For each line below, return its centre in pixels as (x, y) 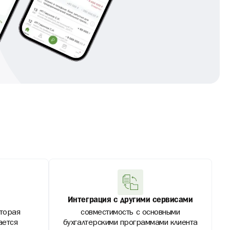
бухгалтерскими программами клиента (130, 223)
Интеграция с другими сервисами (130, 200)
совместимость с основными (130, 213)
